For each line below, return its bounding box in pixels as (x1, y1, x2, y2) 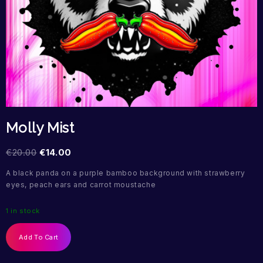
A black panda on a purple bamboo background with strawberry (6, 168, 245, 178)
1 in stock (6, 207, 40, 215)
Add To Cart (19, 233, 59, 242)
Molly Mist (6, 119, 74, 137)
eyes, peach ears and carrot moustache (6, 180, 156, 190)
